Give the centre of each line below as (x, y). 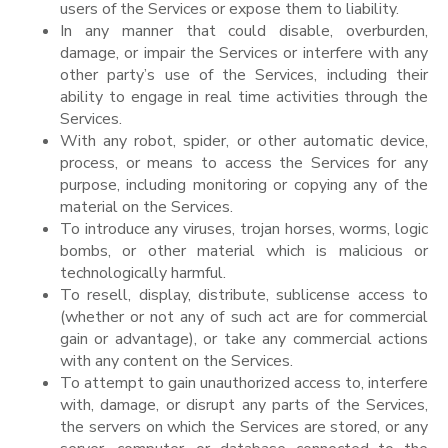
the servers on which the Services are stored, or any (244, 426)
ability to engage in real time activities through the (244, 96)
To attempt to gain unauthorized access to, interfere (244, 382)
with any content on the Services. (176, 360)
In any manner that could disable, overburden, (244, 30)
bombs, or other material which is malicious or (244, 250)
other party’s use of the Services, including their (244, 74)
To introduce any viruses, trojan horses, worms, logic (244, 228)
